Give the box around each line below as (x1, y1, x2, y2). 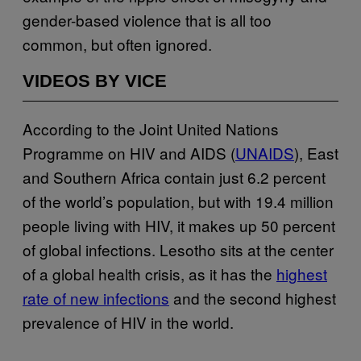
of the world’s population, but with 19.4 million (23, 189, 334, 212)
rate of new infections (23, 286, 169, 309)
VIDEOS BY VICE (23, 70, 167, 91)
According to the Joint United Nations (23, 117, 279, 139)
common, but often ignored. (23, 32, 212, 55)
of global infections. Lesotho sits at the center (23, 238, 334, 260)
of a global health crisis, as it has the (23, 262, 276, 284)
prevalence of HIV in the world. (23, 310, 234, 333)
